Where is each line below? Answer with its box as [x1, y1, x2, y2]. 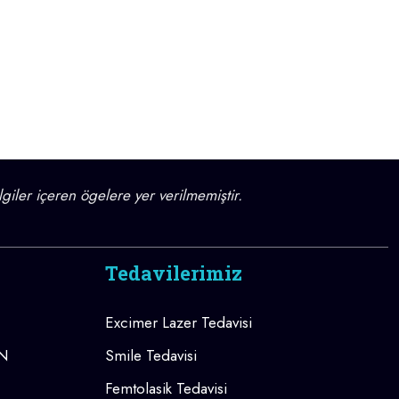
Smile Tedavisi [105, 344, 197, 366]
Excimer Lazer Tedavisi [105, 311, 252, 333]
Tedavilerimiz [105, 259, 242, 286]
